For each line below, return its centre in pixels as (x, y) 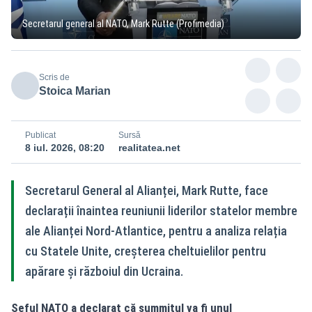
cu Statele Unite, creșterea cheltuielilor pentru (146, 251)
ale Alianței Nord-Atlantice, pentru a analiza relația (156, 231)
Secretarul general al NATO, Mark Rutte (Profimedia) (123, 23)
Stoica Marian (75, 91)
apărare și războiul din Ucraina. (104, 271)
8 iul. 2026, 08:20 (65, 147)
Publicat (40, 135)
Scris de (54, 77)
